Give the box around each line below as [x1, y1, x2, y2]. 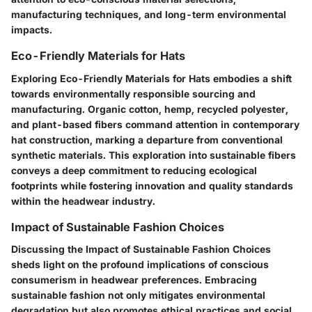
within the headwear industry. [11, 194, 155, 207]
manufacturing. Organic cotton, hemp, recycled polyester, [11, 102, 288, 115]
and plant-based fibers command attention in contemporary [11, 118, 299, 130]
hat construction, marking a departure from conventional [11, 133, 283, 146]
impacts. [11, 24, 52, 36]
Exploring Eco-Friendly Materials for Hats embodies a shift [11, 72, 292, 84]
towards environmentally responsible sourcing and [11, 87, 256, 100]
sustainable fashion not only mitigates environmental [11, 288, 265, 301]
